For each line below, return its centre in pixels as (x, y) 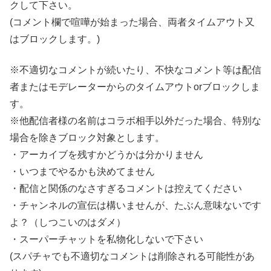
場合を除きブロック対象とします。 (87, 137)
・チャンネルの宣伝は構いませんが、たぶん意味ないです (135, 205)
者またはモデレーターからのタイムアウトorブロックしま (135, 87)
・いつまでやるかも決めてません (82, 171)
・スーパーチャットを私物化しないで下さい (106, 239)
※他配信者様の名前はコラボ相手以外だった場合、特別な (135, 120)
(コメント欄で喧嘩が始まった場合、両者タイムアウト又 (132, 22)
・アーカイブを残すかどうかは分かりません (106, 154)
